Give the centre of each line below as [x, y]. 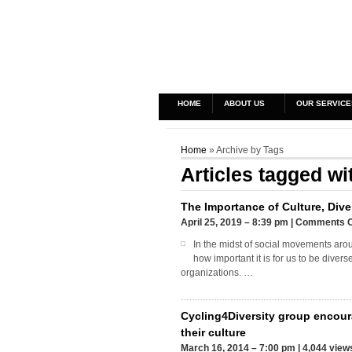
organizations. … [217, 273]
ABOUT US [244, 103]
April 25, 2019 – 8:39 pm [235, 223]
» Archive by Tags [246, 150]
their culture [214, 333]
